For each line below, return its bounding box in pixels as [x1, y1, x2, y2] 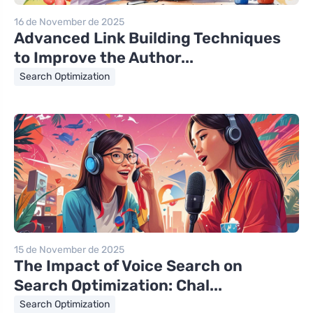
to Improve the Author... [14, 48, 194, 67]
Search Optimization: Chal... [14, 276, 222, 295]
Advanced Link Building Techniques [14, 29, 281, 48]
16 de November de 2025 [14, 16, 124, 28]
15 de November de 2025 [14, 244, 124, 256]
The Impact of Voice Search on [14, 256, 242, 275]
